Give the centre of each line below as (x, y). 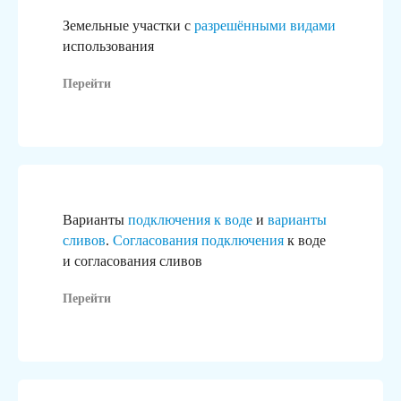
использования (108, 46)
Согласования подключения (198, 240)
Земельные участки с (128, 25)
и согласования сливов (132, 260)
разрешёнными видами (265, 25)
